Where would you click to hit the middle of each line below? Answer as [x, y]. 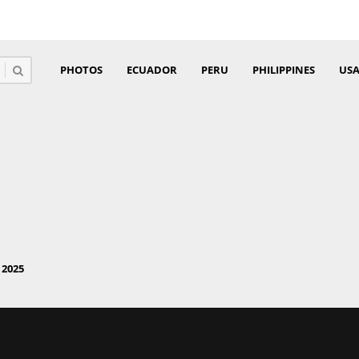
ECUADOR [152, 70]
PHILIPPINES [284, 70]
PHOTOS [81, 70]
